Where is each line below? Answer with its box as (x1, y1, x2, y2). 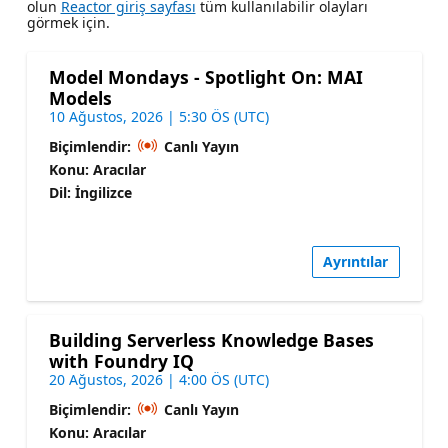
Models (48, 85, 112, 110)
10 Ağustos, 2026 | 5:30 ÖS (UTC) (48, 106, 269, 126)
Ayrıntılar (323, 252, 388, 272)
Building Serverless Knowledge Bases (48, 328, 374, 353)
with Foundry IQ (48, 349, 194, 374)
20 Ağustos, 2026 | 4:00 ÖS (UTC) (48, 370, 269, 390)
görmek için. (26, 12, 110, 32)
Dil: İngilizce (48, 182, 132, 202)
